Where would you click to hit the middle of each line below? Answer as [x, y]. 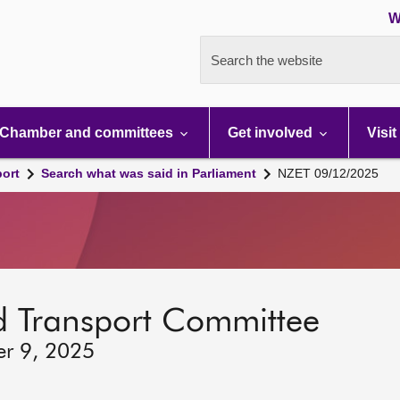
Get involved [272, 133]
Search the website [267, 60]
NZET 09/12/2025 [328, 173]
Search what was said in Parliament [149, 173]
